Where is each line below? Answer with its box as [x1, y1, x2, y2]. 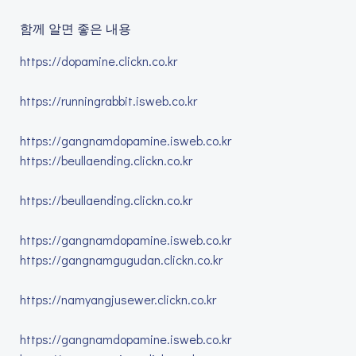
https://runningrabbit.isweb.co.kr [20, 92, 197, 109]
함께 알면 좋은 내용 [20, 20, 131, 37]
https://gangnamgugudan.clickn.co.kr [20, 251, 222, 268]
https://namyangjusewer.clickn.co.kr [20, 291, 216, 308]
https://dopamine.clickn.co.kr [20, 52, 177, 69]
